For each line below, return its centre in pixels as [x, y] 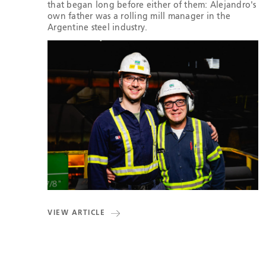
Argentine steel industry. [98, 28]
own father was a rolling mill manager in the [139, 16]
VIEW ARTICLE [76, 213]
